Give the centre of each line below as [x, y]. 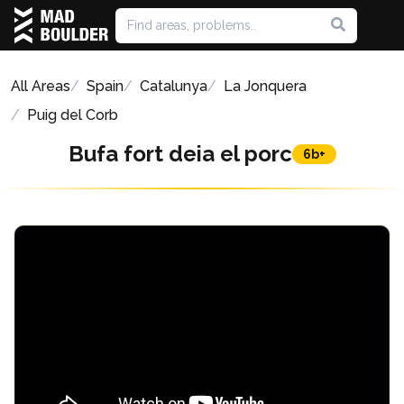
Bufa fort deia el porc [180, 154]
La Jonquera [265, 86]
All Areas [41, 86]
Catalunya [174, 86]
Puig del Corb [73, 115]
